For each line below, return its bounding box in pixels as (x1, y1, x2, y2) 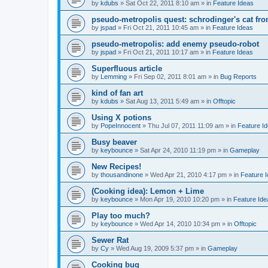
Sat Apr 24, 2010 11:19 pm (140, 147, 216, 154)
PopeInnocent (100, 122, 141, 129)
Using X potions (92, 113, 151, 122)
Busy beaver (92, 138, 137, 147)
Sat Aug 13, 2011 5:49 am (126, 98, 199, 105)
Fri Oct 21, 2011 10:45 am (123, 24, 199, 31)
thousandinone (100, 171, 143, 178)
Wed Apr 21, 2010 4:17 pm (150, 171, 227, 178)
